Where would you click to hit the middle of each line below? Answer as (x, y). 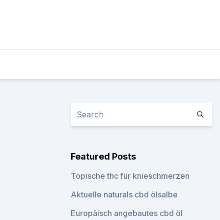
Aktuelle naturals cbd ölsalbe (124, 194)
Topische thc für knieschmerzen (130, 176)
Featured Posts (104, 156)
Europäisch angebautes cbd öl (127, 213)
